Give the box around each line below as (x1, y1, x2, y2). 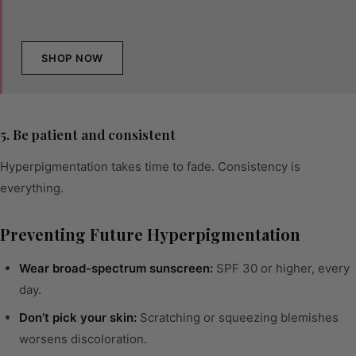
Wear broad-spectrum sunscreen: (19, 261, 213, 277)
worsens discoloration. (19, 331, 147, 347)
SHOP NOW (41, 51, 104, 64)
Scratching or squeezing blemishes (137, 310, 339, 326)
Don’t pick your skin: (19, 310, 137, 326)
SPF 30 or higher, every (213, 261, 350, 277)
